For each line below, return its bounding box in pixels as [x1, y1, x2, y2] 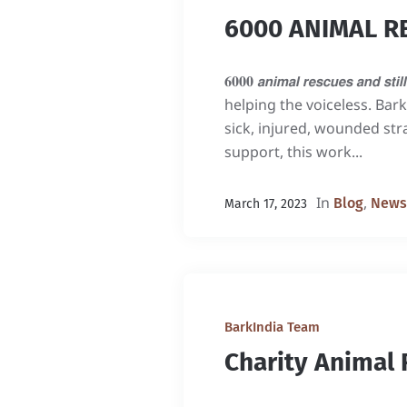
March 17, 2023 [224, 196, 307, 212]
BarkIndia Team [224, 319, 320, 335]
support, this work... [224, 142, 362, 162]
